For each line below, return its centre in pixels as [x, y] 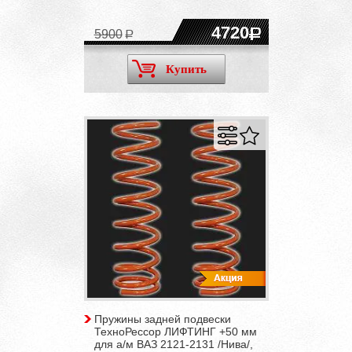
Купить [186, 69]
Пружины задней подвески [162, 319]
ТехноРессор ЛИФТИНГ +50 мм [175, 331]
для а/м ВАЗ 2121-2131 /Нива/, [173, 344]
